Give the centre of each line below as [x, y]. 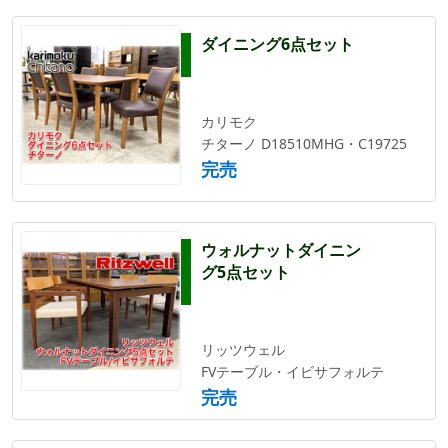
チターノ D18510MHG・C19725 [304, 143]
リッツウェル [243, 349]
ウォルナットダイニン [281, 249]
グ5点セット [245, 271]
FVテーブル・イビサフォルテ [292, 371]
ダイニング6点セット [277, 43]
